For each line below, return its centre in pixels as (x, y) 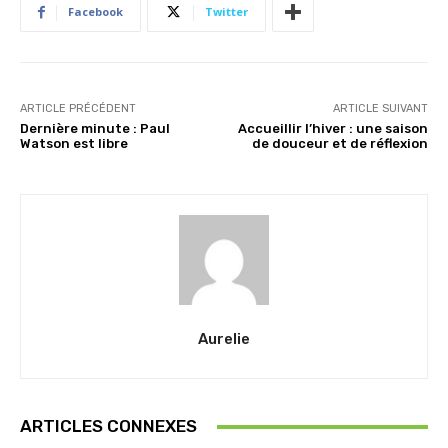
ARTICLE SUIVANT (380, 109)
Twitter (226, 12)
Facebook (95, 12)
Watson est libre (74, 144)
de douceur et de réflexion (339, 144)
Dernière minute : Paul (95, 129)
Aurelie (224, 339)
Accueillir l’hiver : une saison (332, 129)
